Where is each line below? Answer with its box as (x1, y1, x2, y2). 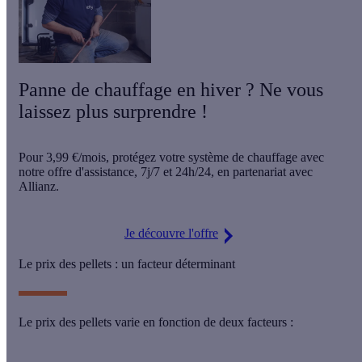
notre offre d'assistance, (19, 165, 141, 179)
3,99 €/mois (46, 150, 106, 165)
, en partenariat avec (211, 165, 313, 179)
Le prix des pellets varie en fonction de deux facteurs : (19, 314, 297, 329)
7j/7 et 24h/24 (141, 165, 211, 179)
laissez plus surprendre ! (19, 101, 208, 123)
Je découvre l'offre (124, 226, 218, 241)
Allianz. (19, 179, 59, 194)
